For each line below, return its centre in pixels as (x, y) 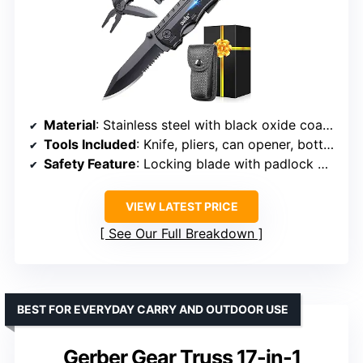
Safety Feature (90, 164)
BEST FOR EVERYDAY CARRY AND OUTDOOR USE (153, 310)
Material (70, 125)
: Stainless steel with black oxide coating (209, 125)
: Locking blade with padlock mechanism (227, 164)
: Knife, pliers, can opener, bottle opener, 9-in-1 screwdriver (230, 145)
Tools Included (90, 145)
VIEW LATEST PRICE (181, 207)
